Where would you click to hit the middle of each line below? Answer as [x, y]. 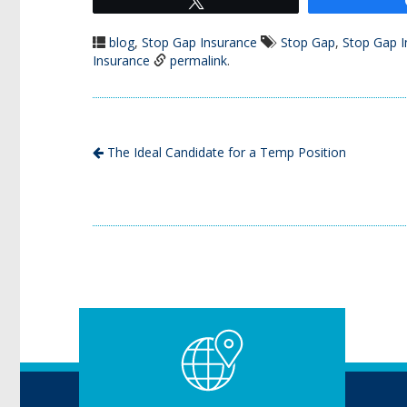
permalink [199, 60]
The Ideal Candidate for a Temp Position [225, 152]
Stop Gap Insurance [199, 42]
